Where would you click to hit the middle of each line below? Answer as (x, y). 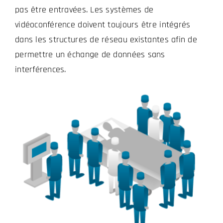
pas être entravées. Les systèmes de (84, 10)
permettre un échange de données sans (90, 55)
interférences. (40, 70)
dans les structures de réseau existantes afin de (106, 40)
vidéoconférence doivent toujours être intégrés (103, 25)
